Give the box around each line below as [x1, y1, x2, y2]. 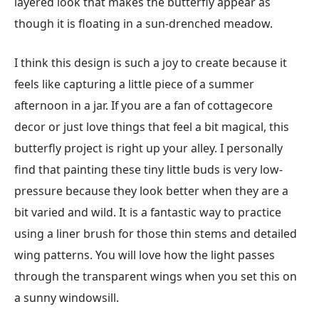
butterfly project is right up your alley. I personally [14, 140, 283, 156]
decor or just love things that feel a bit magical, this [14, 118, 289, 135]
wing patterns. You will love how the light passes [14, 246, 275, 263]
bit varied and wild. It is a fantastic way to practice [14, 204, 281, 220]
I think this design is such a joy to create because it [14, 54, 287, 70]
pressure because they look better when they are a [14, 182, 288, 199]
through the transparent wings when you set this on [14, 268, 297, 284]
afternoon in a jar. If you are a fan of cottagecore [14, 97, 273, 113]
